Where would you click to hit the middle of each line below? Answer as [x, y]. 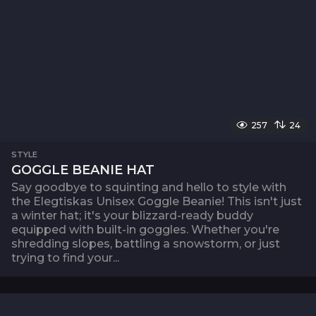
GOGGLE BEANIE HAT [83, 170]
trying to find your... [65, 257]
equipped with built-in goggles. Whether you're [145, 229]
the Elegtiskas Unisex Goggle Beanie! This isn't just [157, 201]
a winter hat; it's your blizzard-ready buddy [132, 215]
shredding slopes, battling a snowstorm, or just [146, 243]
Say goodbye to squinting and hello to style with [149, 187]
